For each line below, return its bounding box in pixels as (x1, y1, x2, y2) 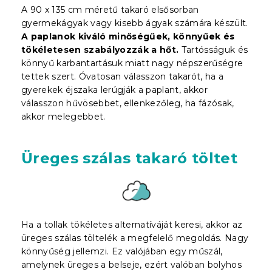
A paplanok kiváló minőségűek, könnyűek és (21, 30, 235, 42)
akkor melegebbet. (21, 110, 106, 122)
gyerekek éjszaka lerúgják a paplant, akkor (21, 84, 208, 95)
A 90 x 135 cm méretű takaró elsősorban (21, 4, 199, 15)
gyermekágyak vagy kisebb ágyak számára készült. (21, 17, 248, 29)
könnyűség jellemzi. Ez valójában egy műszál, (21, 245, 223, 257)
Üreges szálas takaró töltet (21, 149, 237, 167)
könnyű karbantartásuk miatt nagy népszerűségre (21, 57, 243, 69)
